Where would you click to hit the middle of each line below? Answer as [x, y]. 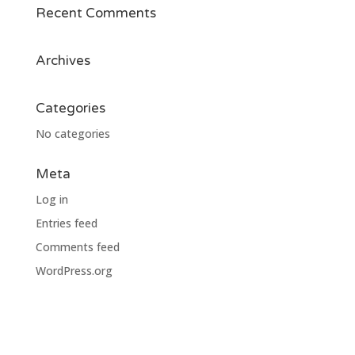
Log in [52, 199]
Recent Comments [95, 13]
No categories [73, 134]
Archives [63, 61]
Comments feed [77, 247]
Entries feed [66, 223]
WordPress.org [74, 271]
